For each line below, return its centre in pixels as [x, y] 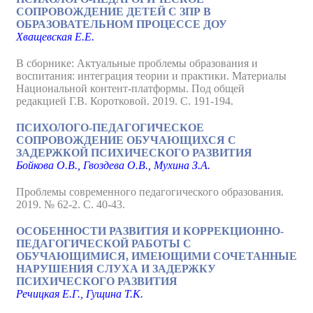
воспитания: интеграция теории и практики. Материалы [151, 76]
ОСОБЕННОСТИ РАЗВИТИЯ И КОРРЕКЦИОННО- [150, 231]
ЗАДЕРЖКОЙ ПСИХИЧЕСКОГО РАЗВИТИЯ [134, 153]
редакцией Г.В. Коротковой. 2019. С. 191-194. [125, 101]
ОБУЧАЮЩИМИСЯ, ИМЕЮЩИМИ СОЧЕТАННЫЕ [156, 256]
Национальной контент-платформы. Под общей [130, 88]
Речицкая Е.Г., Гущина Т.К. [80, 294]
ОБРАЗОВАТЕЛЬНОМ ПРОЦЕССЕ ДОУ [122, 24]
